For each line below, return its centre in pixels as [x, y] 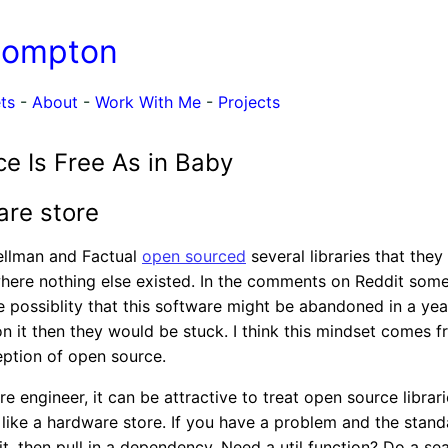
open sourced [194, 256]
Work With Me [148, 102]
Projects [249, 102]
